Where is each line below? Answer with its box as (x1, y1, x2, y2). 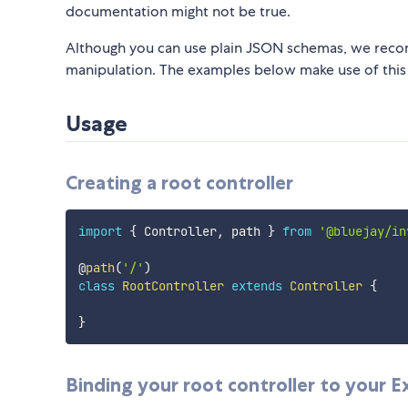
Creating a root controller (66, 171, 293, 195)
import (77, 223, 122, 240)
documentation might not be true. (66, 2, 291, 22)
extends (230, 278, 282, 295)
